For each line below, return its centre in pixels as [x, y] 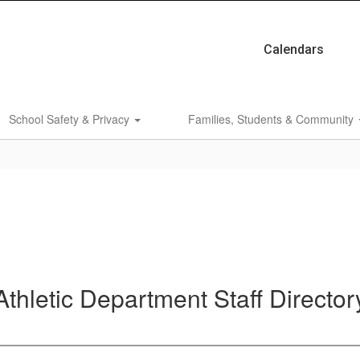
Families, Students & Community [272, 119]
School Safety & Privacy [71, 119]
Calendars [293, 49]
